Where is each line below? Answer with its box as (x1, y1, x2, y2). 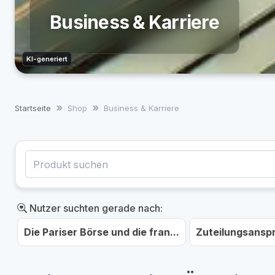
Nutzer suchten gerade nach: (27, 202, 163, 214)
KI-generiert (26, 55, 68, 63)
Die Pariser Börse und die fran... (24, 226, 179, 238)
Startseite (15, 103, 51, 113)
